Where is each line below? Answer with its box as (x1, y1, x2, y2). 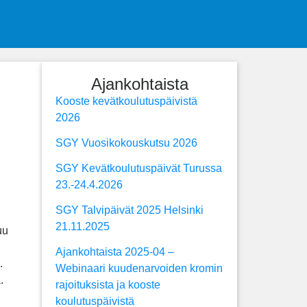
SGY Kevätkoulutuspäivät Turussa (56, 162, 222, 174)
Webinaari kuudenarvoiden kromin (56, 262, 223, 274)
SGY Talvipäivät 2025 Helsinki (56, 204, 204, 216)
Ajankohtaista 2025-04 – (56, 246, 174, 258)
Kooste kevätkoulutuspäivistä (56, 95, 197, 107)
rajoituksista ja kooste (56, 279, 160, 291)
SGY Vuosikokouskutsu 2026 (56, 137, 197, 149)
